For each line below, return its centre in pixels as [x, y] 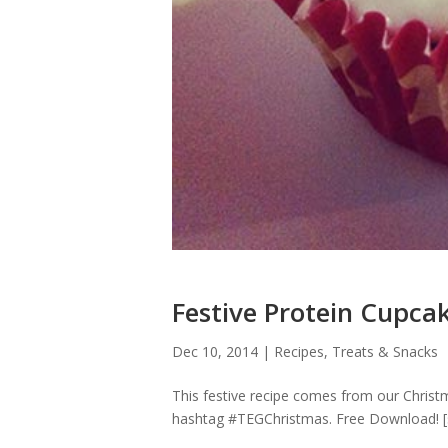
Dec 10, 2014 [215, 352]
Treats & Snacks [385, 352]
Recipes [299, 352]
